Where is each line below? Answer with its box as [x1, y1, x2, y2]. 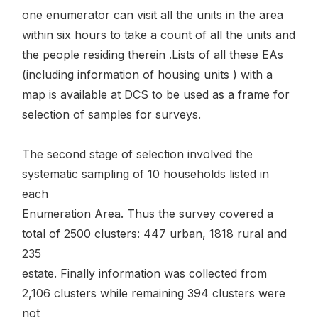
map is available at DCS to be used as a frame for [22, 87, 290, 102]
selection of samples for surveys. [22, 106, 201, 121]
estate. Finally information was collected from [22, 265, 267, 280]
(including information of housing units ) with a [22, 67, 273, 82]
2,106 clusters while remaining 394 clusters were [22, 285, 285, 300]
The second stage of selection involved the [22, 146, 253, 161]
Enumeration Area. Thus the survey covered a [22, 206, 273, 221]
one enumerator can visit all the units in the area [22, 7, 283, 22]
